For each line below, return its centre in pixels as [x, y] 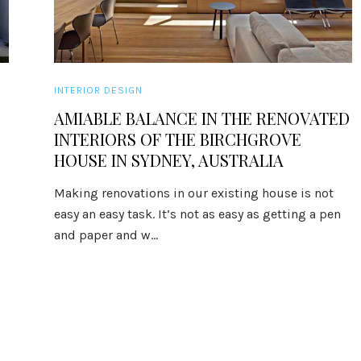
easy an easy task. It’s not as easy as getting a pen [198, 214]
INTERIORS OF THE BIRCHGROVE [178, 139]
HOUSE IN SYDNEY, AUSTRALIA [169, 160]
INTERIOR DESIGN [99, 90]
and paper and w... [106, 235]
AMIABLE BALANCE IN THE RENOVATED [202, 118]
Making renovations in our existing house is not [194, 193]
